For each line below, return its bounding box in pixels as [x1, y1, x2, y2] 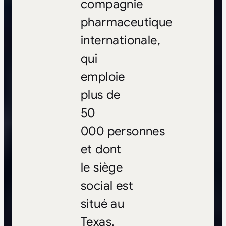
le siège [80, 160, 123, 176]
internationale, [80, 33, 160, 48]
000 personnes [80, 124, 165, 139]
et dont [80, 142, 122, 157]
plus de [80, 87, 121, 103]
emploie [80, 69, 125, 85]
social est [80, 178, 133, 194]
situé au [80, 196, 125, 212]
